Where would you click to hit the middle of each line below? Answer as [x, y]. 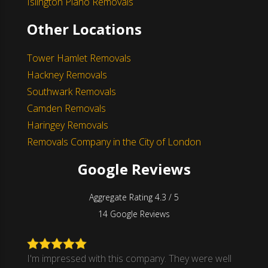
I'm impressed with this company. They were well [129, 258]
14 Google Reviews [134, 214]
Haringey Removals [68, 125]
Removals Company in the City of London [114, 141]
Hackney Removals [67, 74]
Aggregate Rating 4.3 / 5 [134, 197]
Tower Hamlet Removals [79, 58]
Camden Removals [66, 108]
